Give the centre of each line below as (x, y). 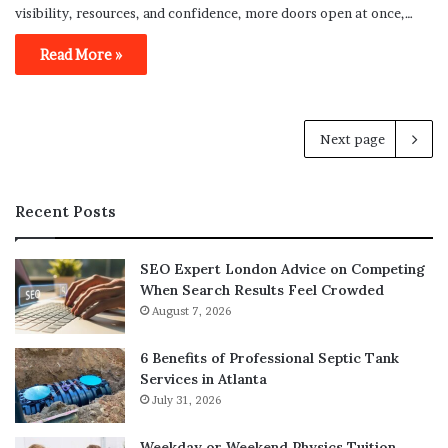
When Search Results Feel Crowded (262, 289)
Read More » (81, 54)
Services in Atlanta (203, 378)
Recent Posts (65, 211)
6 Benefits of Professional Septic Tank (269, 357)
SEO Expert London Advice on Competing (282, 268)
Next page (352, 138)
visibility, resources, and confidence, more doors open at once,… (214, 12)
